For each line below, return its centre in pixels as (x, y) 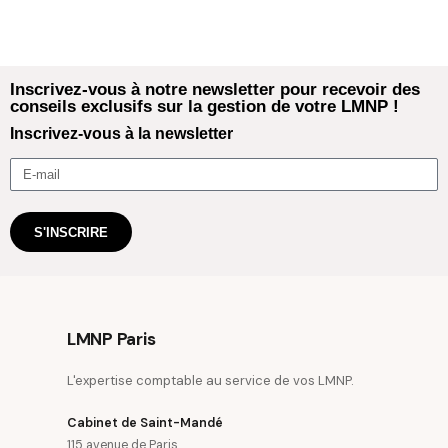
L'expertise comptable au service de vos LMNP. (210, 380)
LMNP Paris (111, 338)
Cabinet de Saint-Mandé (145, 422)
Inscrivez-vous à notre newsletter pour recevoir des (215, 89)
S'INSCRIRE (71, 232)
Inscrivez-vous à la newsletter (121, 134)
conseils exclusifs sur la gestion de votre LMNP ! (204, 106)
